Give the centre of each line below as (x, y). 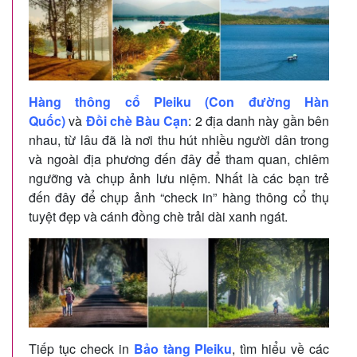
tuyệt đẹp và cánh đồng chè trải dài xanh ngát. (158, 217)
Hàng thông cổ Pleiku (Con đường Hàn (179, 102)
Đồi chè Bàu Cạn (137, 121)
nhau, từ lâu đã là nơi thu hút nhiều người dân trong (179, 140)
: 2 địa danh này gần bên (259, 121)
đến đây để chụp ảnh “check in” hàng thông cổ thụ (179, 198)
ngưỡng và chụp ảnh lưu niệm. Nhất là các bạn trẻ (179, 178)
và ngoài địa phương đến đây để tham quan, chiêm (179, 159)
